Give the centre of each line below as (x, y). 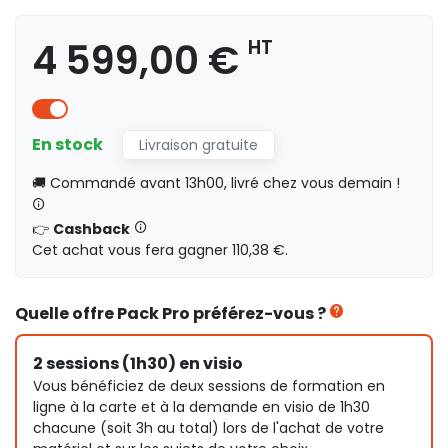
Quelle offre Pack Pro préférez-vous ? (172, 313)
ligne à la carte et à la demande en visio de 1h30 (201, 406)
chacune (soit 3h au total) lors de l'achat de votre (208, 427)
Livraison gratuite (198, 144)
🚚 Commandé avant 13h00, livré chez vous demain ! (216, 182)
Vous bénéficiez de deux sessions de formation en (209, 385)
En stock (69, 144)
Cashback (91, 228)
